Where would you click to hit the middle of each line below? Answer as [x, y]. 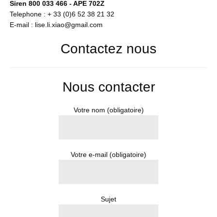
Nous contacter [108, 87]
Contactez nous [108, 49]
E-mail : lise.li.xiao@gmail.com [56, 25]
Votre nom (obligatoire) [108, 110]
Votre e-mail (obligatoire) [108, 155]
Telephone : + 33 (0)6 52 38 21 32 [62, 14]
